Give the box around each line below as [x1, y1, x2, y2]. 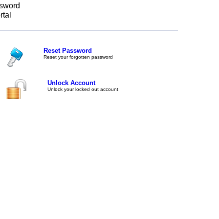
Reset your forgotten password [44, 54, 113, 60]
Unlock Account [47, 79, 95, 87]
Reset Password [44, 47, 92, 54]
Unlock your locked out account [47, 87, 118, 92]
